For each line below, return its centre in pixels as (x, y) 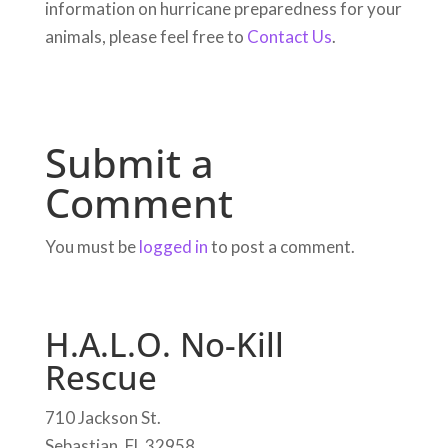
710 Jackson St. (102, 418)
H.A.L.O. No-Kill (164, 345)
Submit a (129, 163)
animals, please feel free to (145, 37)
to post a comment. (281, 247)
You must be (91, 247)
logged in (173, 247)
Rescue (100, 378)
